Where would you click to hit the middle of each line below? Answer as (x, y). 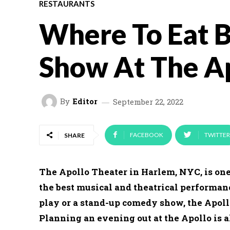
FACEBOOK (147, 135)
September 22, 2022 (148, 101)
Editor (85, 101)
